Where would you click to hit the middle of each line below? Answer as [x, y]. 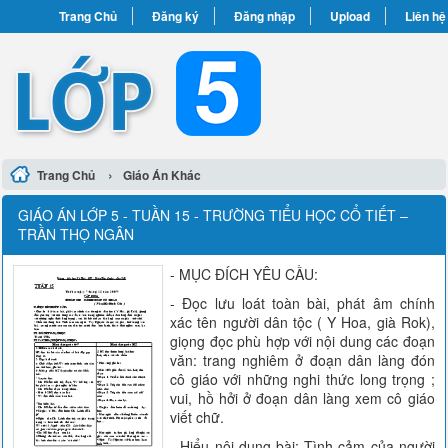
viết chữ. [197, 417]
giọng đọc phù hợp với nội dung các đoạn [302, 341]
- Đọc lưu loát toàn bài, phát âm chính [302, 303]
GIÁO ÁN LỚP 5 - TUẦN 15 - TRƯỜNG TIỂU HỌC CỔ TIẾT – [213, 215]
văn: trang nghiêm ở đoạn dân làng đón [302, 360]
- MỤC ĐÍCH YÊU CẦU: [244, 274]
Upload [349, 16]
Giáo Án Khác [162, 175]
